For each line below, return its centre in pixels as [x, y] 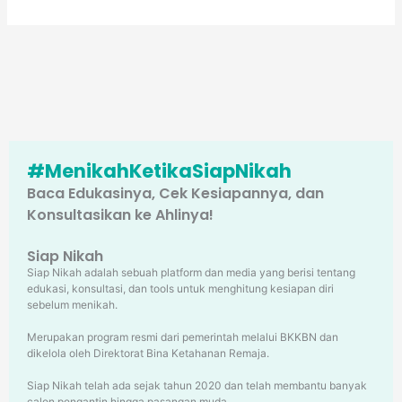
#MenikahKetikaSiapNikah [159, 171]
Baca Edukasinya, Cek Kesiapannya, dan [175, 193]
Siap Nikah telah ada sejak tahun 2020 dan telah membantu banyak [197, 385]
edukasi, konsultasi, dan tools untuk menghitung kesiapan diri [180, 288]
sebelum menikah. [72, 305]
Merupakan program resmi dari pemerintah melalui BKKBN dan [183, 337]
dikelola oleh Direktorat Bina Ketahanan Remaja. [148, 353]
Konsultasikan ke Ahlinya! [120, 215]
